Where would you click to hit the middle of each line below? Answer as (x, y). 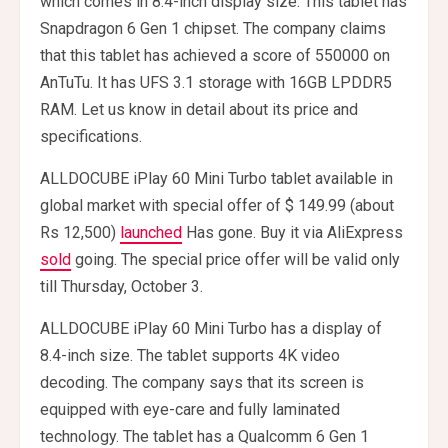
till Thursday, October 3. (121, 287)
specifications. (91, 137)
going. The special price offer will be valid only (235, 260)
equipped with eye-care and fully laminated (190, 410)
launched (151, 233)
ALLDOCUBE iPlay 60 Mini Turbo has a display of (211, 329)
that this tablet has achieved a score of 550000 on (215, 56)
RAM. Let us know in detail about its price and (199, 110)
